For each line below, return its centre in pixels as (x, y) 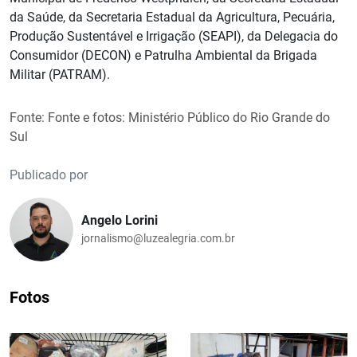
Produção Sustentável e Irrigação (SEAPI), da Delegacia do (174, 36)
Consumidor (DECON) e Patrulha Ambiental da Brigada (163, 55)
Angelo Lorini (120, 221)
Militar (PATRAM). (60, 74)
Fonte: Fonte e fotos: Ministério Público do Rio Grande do (170, 117)
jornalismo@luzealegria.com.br (158, 239)
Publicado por (49, 175)
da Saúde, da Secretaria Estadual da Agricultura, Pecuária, (172, 17)
